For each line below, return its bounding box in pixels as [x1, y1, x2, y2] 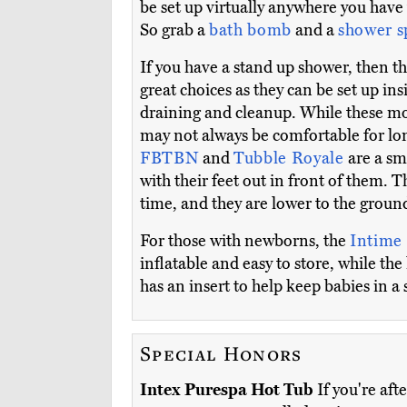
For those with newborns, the [140, 231, 350, 252]
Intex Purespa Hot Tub [140, 380, 313, 401]
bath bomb [209, 20, 292, 41]
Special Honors [140, 340, 303, 367]
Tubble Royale [233, 148, 349, 169]
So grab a [140, 20, 209, 41]
